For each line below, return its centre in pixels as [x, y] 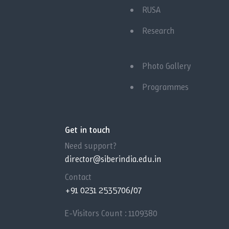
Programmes [166, 87]
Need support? [91, 146]
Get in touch [87, 130]
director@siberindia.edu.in [113, 159]
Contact [78, 177]
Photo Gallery [167, 66]
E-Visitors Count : [97, 213]
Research [159, 31]
